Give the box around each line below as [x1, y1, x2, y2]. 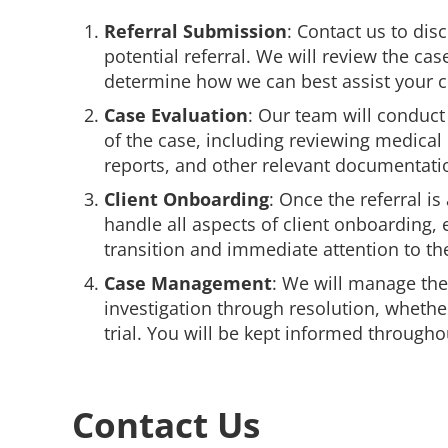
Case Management [103, 271, 272, 296]
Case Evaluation [103, 103, 248, 128]
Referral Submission [103, 19, 287, 44]
